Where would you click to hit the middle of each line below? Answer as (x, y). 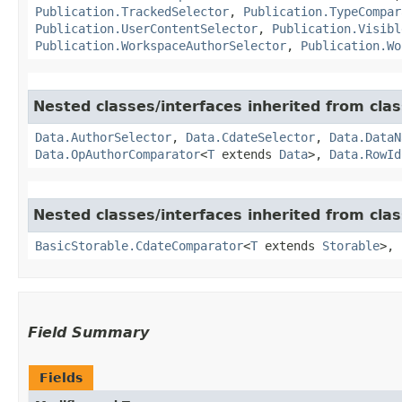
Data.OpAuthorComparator (118, 154)
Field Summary (88, 332)
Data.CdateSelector (250, 137)
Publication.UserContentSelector (146, 28)
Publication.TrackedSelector (132, 11)
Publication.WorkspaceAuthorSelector (161, 45)
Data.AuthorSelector (103, 137)
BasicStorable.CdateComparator (139, 245)
